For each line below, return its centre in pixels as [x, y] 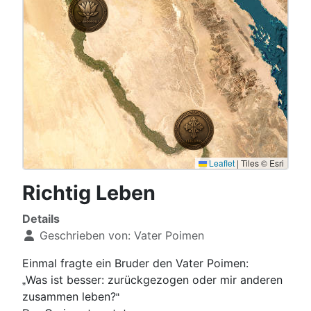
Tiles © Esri [261, 163]
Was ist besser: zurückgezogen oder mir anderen [154, 280]
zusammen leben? [69, 297]
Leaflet [221, 163]
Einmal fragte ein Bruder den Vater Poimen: [135, 263]
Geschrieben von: [85, 236]
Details [41, 219]
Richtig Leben [89, 193]
